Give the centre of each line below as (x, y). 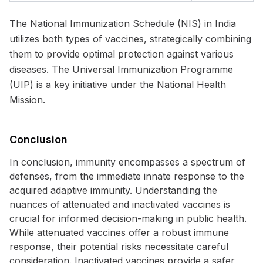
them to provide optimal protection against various (122, 54)
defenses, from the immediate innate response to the (127, 176)
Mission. (27, 100)
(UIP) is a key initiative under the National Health (118, 85)
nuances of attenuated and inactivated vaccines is (120, 204)
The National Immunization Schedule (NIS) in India (123, 23)
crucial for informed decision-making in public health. (128, 218)
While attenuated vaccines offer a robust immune (119, 232)
